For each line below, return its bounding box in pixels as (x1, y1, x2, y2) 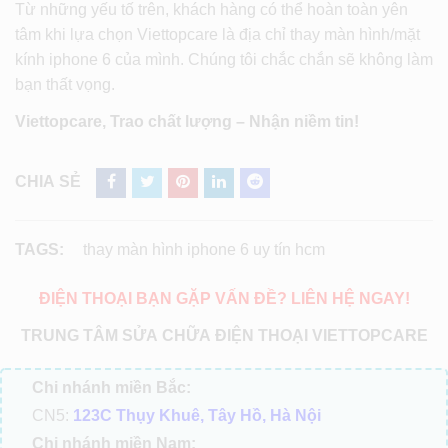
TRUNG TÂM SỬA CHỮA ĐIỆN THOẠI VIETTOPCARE (20, 326, 428, 344)
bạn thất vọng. (15, 75, 115, 93)
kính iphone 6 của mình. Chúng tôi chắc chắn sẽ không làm (15, 50, 433, 68)
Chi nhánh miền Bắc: (32, 378, 191, 396)
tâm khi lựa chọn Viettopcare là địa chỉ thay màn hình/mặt (15, 25, 420, 43)
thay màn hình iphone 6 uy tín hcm (83, 240, 325, 258)
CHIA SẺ (15, 172, 81, 190)
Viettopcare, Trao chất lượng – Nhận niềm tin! (15, 112, 359, 130)
